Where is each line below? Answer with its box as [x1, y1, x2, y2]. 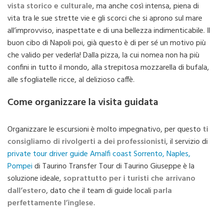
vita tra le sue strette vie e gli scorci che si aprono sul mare [7, 12, 202, 25]
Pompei [7, 160, 32, 173]
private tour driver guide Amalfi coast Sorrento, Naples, [7, 148, 191, 161]
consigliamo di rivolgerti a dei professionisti [7, 136, 166, 148]
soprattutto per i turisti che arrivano [63, 172, 195, 185]
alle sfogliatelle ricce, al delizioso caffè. [7, 74, 135, 86]
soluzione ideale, [7, 172, 63, 185]
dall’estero [7, 185, 46, 197]
